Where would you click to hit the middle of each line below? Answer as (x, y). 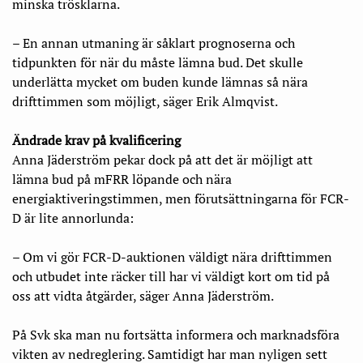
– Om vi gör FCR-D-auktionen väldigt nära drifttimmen (172, 257)
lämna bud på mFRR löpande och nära (122, 179)
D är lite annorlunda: (73, 218)
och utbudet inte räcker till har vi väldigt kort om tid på (171, 277)
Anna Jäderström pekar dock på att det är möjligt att (162, 160)
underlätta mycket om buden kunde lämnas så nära (160, 82)
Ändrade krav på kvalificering (96, 141)
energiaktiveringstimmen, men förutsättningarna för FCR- (181, 199)
